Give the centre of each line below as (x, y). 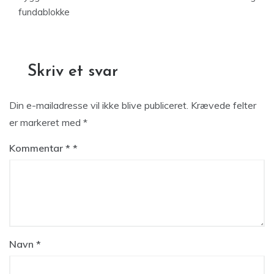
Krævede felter (224, 105)
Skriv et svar (73, 72)
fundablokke (44, 12)
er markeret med (46, 122)
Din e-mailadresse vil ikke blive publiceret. (99, 105)
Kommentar (37, 148)
